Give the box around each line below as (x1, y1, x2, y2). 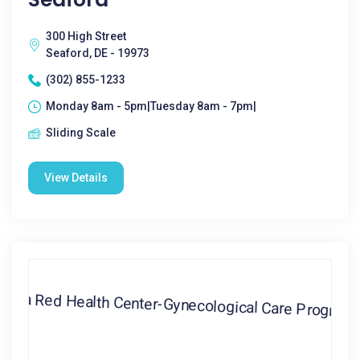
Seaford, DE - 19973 (46, 47, 149, 59)
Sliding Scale (46, 126, 116, 139)
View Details (44, 171, 108, 184)
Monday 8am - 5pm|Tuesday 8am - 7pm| (46, 100, 256, 112)
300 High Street (46, 30, 126, 43)
